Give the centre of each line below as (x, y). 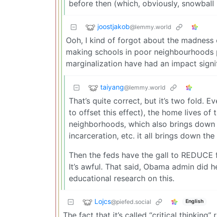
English (194, 201)
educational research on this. (122, 178)
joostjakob (114, 26)
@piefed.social (131, 201)
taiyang (112, 87)
